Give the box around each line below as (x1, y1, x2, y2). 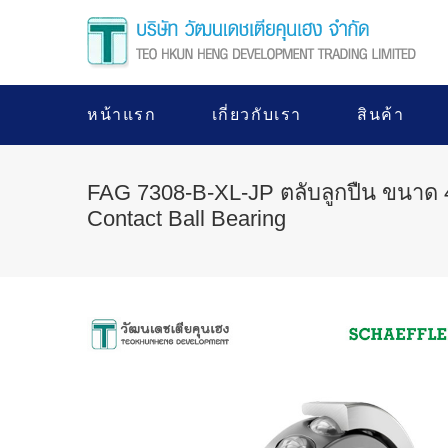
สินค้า (357, 106, 405, 123)
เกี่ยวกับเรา (211, 106, 303, 123)
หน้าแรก (87, 106, 157, 123)
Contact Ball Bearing (87, 206, 286, 231)
